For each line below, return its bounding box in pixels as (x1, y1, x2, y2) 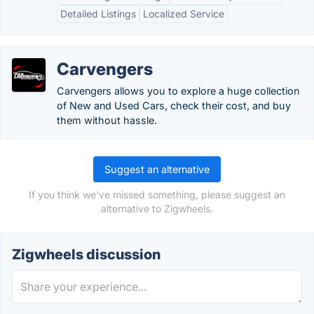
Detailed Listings (60, 8, 136, 20)
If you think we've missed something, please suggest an (29, 189, 285, 200)
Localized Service (143, 8, 224, 20)
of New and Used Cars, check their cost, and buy (57, 100, 291, 111)
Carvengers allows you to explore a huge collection (57, 85, 299, 97)
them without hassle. (57, 114, 157, 126)
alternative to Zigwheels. (101, 203, 213, 214)
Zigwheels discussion (12, 246, 161, 263)
